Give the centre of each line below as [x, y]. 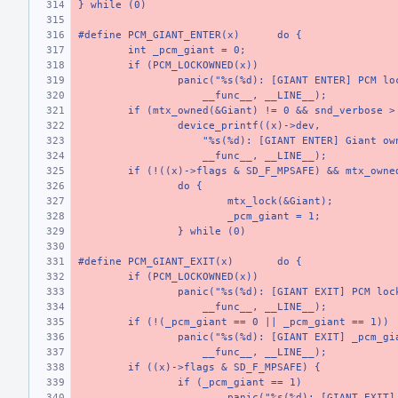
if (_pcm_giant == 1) [240, 382]
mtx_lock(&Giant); [280, 201]
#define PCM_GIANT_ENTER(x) [159, 35]
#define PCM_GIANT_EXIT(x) [156, 262]
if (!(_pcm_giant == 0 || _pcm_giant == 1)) [259, 322]
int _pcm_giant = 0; [187, 50]
